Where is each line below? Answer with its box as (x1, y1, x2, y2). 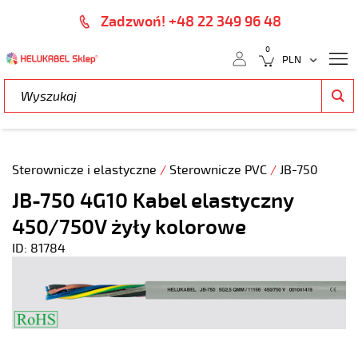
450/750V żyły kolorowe (12, 214, 246, 241)
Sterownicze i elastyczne (12, 162, 160, 178)
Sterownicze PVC (169, 162, 270, 178)
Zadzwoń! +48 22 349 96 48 (101, 13, 281, 30)
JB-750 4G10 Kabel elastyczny (12, 188, 293, 214)
